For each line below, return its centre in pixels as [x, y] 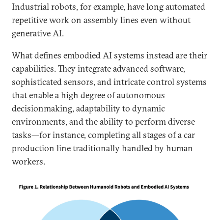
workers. [29, 161]
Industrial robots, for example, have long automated [109, 7]
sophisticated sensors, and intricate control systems [109, 82]
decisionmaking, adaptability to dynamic [88, 108]
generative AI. [38, 33]
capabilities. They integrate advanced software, [98, 69]
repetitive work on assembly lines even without [101, 20]
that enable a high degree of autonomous [88, 95]
